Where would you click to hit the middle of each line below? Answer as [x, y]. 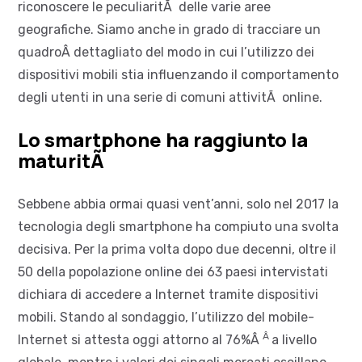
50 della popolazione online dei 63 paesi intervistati [173, 271]
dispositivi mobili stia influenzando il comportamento [178, 74]
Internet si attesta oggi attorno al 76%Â [140, 339]
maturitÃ [63, 160]
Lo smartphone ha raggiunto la [163, 139]
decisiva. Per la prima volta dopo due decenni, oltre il [177, 249]
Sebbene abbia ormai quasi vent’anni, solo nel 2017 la [178, 204]
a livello [294, 339]
